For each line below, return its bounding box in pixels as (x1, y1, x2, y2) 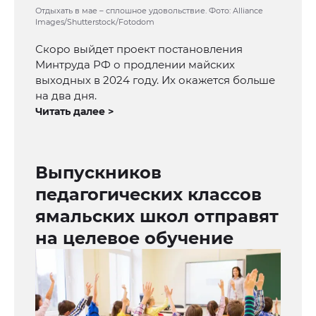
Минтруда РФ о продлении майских (35, 58, 235, 72)
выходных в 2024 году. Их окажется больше (35, 73, 275, 87)
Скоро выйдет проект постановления (35, 42, 243, 56)
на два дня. (35, 89, 97, 103)
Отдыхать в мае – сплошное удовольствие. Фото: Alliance (35, 6, 263, 16)
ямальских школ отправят (35, 206, 279, 227)
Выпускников (35, 162, 162, 183)
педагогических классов (35, 184, 262, 205)
